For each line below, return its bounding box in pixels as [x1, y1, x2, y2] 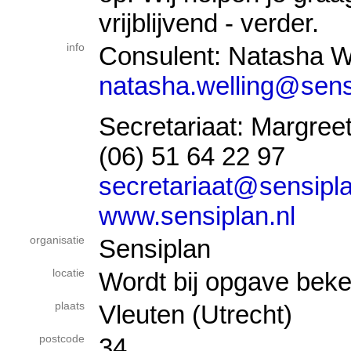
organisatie [30, 234, 85, 246]
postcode [39, 333, 85, 345]
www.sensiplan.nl [99, 201, 295, 230]
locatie [52, 267, 85, 279]
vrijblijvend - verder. [99, 8, 319, 38]
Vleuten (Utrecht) [99, 300, 292, 329]
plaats [55, 300, 85, 312]
